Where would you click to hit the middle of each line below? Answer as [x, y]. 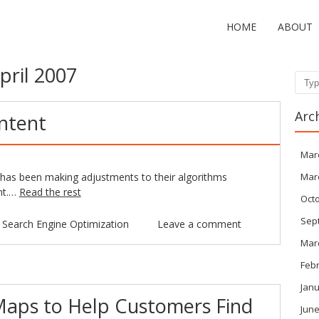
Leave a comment [199, 224]
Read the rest [50, 192]
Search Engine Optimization [65, 224]
